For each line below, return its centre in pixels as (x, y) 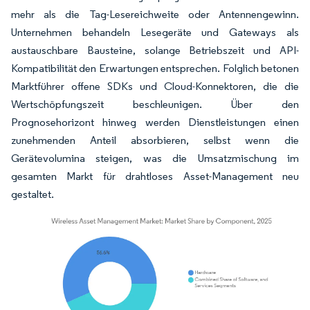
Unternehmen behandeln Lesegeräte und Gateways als (155, 32)
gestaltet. (33, 194)
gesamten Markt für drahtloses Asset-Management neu (155, 176)
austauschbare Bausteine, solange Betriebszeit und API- (155, 50)
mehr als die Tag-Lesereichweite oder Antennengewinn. (155, 14)
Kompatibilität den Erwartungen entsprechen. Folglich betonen (155, 68)
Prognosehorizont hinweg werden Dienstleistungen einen (155, 122)
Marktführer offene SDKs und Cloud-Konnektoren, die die (155, 86)
